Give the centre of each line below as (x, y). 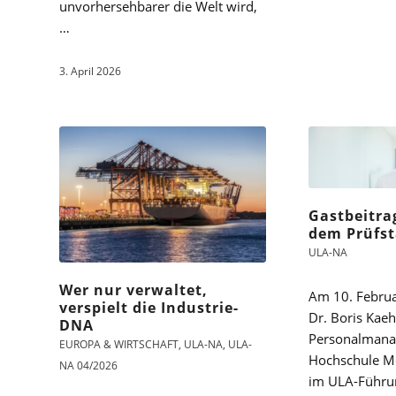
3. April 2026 (90, 71)
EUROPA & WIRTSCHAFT (119, 344)
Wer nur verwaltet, (133, 289)
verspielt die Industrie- (149, 307)
